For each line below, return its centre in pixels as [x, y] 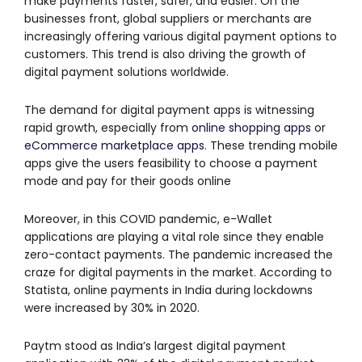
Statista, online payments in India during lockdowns [168, 290]
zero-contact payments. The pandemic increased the [179, 255]
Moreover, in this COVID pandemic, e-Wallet [148, 219]
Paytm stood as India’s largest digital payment [155, 346]
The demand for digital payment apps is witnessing [169, 110]
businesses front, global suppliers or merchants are [168, 19]
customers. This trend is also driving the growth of [165, 55]
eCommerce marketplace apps [114, 146]
